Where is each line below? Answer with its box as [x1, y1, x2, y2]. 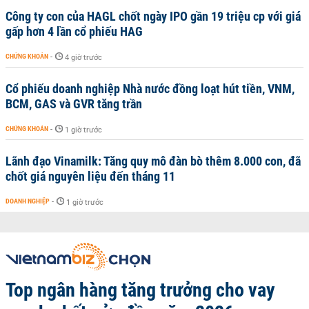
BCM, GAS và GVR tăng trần [6, 97, 142, 111]
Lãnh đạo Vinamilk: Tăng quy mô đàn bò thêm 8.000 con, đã [6, 154, 301, 168]
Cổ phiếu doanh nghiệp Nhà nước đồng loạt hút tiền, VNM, [6, 81, 295, 96]
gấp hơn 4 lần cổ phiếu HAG [6, 24, 143, 39]
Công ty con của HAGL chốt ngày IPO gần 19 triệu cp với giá [6, 9, 301, 23]
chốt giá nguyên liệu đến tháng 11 [6, 169, 175, 183]
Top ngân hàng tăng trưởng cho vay [6, 279, 275, 301]
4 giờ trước [65, 53, 102, 62]
